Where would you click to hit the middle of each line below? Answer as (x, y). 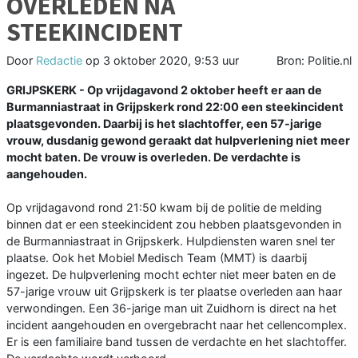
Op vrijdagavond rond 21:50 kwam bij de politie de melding (164, 208)
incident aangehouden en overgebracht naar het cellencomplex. (177, 325)
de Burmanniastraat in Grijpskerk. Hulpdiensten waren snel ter (171, 241)
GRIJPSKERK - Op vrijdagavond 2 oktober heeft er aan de (164, 90)
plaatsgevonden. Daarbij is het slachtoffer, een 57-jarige (164, 124)
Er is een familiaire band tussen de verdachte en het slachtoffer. (177, 342)
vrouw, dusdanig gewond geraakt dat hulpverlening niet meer (178, 141)
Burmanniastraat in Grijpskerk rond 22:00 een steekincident (175, 107)
